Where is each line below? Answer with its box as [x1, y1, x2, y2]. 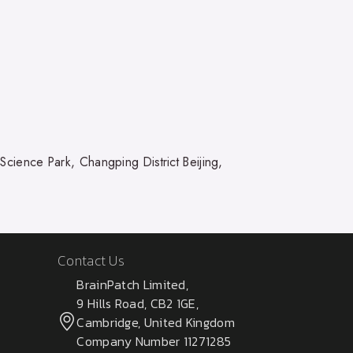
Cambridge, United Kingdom [76, 312, 235, 332]
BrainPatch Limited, [76, 274, 189, 294]
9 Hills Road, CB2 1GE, [76, 293, 199, 313]
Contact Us [58, 249, 124, 271]
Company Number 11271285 [76, 331, 232, 351]
